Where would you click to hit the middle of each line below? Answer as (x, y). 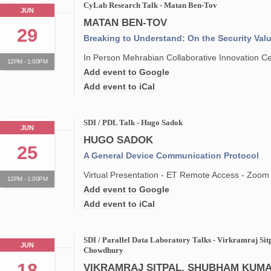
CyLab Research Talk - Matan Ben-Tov (151, 5)
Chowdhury (104, 250)
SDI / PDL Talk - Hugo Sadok (133, 123)
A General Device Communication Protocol (171, 155)
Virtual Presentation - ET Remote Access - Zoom (177, 175)
